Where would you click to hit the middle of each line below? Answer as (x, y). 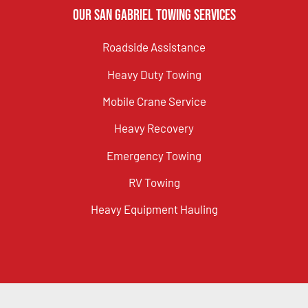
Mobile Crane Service (154, 101)
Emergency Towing (154, 155)
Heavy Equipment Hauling (154, 209)
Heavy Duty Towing (154, 74)
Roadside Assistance (154, 47)
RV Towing (154, 183)
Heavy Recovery (154, 128)
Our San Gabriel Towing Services (154, 16)
